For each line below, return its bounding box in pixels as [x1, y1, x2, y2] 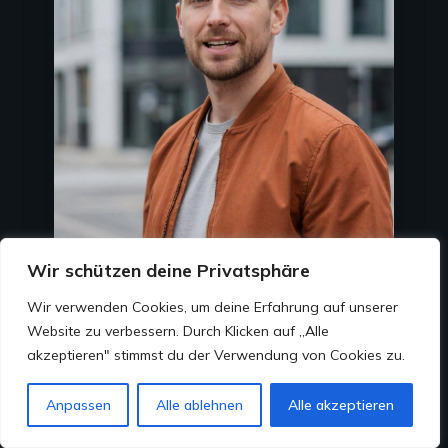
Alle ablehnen [155, 396, 243, 414]
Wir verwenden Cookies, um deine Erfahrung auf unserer [27, 298, 398, 316]
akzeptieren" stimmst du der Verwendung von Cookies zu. [27, 346, 405, 364]
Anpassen [45, 396, 111, 414]
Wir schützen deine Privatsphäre [27, 259, 310, 282]
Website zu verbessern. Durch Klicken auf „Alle [27, 322, 329, 340]
